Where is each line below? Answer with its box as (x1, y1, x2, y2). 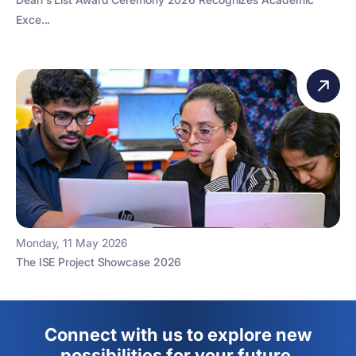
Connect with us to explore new (44, 323, 312, 345)
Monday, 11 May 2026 (16, 235, 129, 250)
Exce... (16, 12, 51, 26)
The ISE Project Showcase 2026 (16, 254, 182, 269)
